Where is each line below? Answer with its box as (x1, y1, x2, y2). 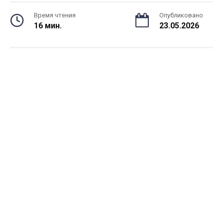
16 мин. (34, 21, 62, 30)
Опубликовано (159, 11, 203, 19)
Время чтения (34, 11, 76, 19)
